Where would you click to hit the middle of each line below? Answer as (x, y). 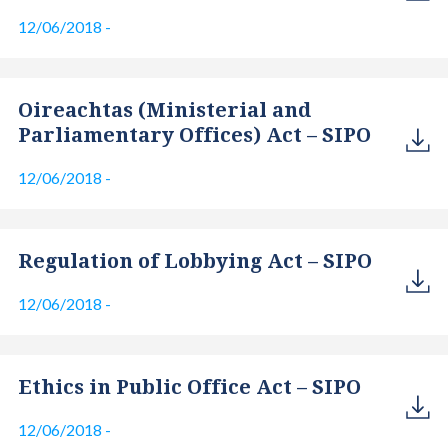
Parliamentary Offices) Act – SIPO (194, 135)
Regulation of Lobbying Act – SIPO (194, 261)
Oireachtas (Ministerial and (164, 110)
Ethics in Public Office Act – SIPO (189, 387)
